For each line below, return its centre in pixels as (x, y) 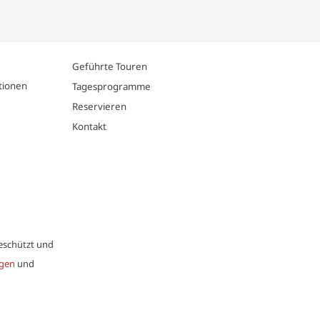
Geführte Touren (110, 66)
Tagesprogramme (111, 86)
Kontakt (89, 126)
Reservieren (99, 106)
